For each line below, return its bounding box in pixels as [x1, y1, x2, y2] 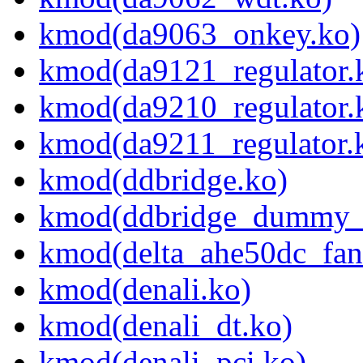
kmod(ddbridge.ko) [39, 162, 288, 198]
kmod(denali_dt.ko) [39, 308, 293, 344]
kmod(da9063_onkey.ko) [39, 16, 361, 52]
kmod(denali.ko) [39, 271, 251, 307]
